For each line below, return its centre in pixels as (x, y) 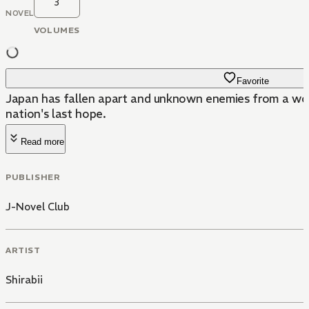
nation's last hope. (56, 114)
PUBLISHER (33, 177)
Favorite (252, 81)
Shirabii (24, 279)
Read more (42, 142)
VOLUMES (57, 30)
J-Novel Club (38, 206)
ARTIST (23, 250)
